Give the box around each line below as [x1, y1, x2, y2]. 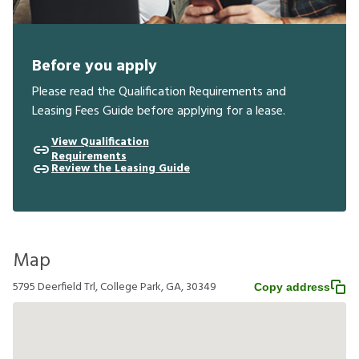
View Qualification [50, 133, 149, 152]
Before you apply [32, 54, 157, 80]
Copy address [254, 280, 330, 294]
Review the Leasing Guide [51, 159, 190, 179]
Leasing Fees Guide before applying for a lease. [32, 101, 285, 123]
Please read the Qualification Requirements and [32, 82, 286, 103]
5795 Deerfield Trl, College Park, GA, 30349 [13, 278, 216, 297]
